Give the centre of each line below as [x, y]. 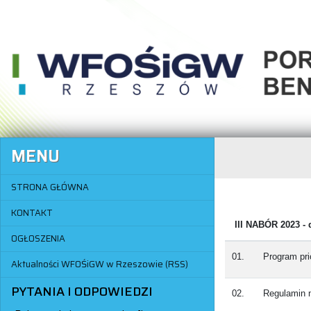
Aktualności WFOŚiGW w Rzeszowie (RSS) [99, 264]
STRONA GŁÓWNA [50, 187]
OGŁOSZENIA [38, 239]
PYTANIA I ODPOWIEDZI [82, 292]
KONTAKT [32, 212]
